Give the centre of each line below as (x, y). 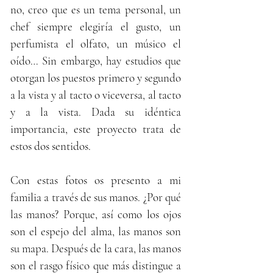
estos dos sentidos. (51, 146)
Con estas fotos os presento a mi (96, 180)
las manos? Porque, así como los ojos (96, 214)
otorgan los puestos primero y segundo (96, 77)
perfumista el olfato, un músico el (96, 43)
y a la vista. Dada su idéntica (96, 112)
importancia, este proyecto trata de (96, 129)
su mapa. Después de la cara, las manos (96, 248)
